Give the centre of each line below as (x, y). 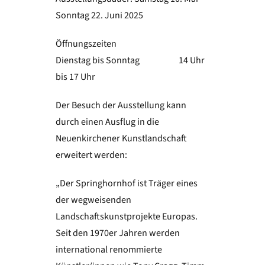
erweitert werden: (91, 155)
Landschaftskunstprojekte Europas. (126, 217)
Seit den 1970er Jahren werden (117, 233)
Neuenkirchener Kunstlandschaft (121, 139)
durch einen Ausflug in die (107, 122)
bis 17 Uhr (75, 77)
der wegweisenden (93, 200)
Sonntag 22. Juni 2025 (99, 16)
